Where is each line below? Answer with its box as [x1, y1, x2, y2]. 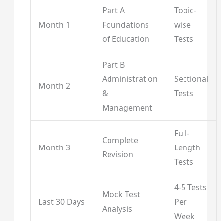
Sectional [174, 74, 208, 85]
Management [102, 102, 152, 113]
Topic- [174, 5, 196, 16]
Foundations [102, 19, 149, 31]
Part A [102, 5, 125, 16]
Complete [102, 135, 138, 146]
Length [174, 142, 200, 153]
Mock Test [102, 189, 140, 200]
